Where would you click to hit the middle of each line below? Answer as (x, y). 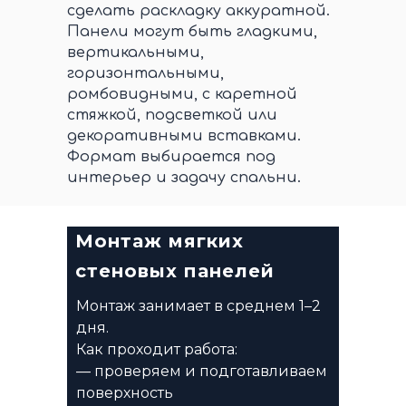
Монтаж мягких (159, 241)
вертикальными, (135, 53)
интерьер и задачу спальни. (184, 178)
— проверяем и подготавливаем (202, 371)
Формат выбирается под (171, 157)
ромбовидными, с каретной (182, 94)
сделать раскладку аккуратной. (198, 11)
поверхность (125, 393)
